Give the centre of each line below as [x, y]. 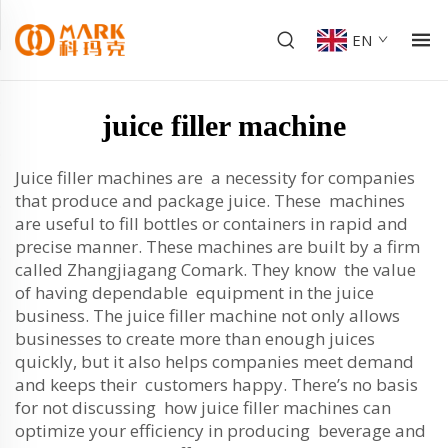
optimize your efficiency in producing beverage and [220, 430]
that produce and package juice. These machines [210, 200]
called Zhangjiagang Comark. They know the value [215, 269]
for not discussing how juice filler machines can [203, 407]
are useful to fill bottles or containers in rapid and [211, 223]
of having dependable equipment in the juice [194, 292]
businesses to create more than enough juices [195, 338]
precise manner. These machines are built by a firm [217, 246]
